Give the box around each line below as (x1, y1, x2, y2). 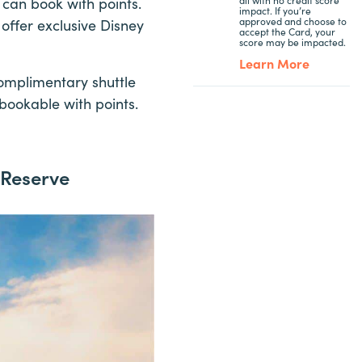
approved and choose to (238, 14, 347, 27)
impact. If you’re (238, 3, 311, 17)
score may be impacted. (238, 35, 346, 48)
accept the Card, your (238, 24, 335, 38)
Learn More (238, 54, 309, 72)
